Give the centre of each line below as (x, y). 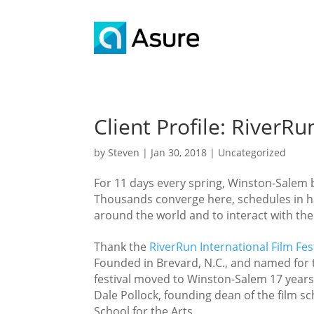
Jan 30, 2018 (179, 152)
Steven (124, 152)
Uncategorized (252, 152)
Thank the (122, 247)
